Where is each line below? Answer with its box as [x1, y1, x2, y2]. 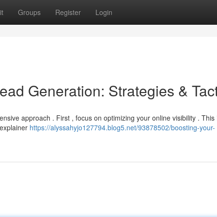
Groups [18, 7, 41, 17]
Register [55, 7, 81, 17]
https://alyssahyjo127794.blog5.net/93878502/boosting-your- [30, 123, 215, 132]
